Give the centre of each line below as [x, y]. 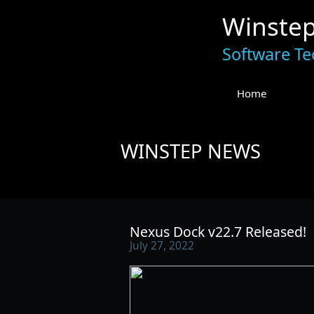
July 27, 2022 [162, 245]
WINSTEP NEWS [191, 151]
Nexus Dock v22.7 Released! [218, 231]
